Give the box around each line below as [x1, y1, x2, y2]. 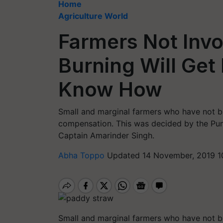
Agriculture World [58, 11, 128, 21]
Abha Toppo [58, 150, 107, 160]
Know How [58, 77, 162, 102]
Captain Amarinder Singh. [58, 130, 154, 140]
